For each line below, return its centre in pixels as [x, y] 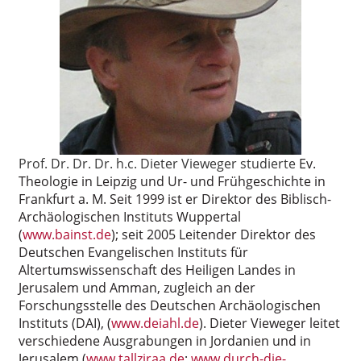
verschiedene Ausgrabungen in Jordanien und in [165, 340]
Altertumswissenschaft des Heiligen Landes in [157, 270]
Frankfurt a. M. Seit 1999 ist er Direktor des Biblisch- [175, 199]
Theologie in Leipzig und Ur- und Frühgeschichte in [172, 181]
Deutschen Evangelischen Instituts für [133, 252]
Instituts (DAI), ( [65, 323]
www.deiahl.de [155, 323]
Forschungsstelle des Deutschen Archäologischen [170, 305]
